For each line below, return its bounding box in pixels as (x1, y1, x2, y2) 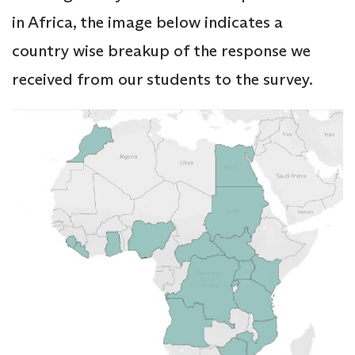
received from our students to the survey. (12, 69, 313, 90)
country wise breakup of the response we (12, 40, 311, 62)
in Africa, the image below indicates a (12, 12, 283, 33)
